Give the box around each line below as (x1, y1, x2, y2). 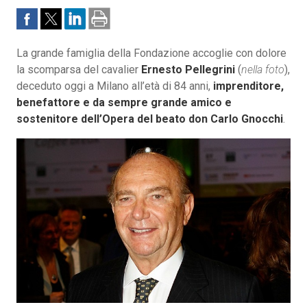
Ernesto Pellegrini (141, 63, 235, 77)
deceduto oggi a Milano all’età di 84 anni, (16, 79, 213, 93)
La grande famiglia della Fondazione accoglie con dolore (16, 47, 286, 60)
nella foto (241, 63, 284, 77)
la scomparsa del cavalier (16, 63, 141, 77)
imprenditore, (213, 79, 284, 93)
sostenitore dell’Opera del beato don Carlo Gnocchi (16, 112, 283, 126)
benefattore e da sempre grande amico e (16, 96, 232, 110)
